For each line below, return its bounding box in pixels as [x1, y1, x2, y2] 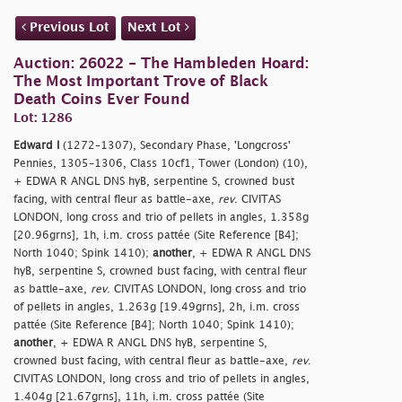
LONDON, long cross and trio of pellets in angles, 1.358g [13, 213, 309, 223]
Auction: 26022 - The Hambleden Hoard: [13, 57, 309, 72]
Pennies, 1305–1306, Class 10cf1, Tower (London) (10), [13, 159, 308, 170]
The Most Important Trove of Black [13, 75, 268, 90]
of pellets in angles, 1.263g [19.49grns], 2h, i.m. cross [13, 302, 300, 313]
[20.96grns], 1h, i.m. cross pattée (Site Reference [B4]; [13, 231, 299, 241]
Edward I [13, 141, 59, 152]
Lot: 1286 [13, 112, 73, 125]
